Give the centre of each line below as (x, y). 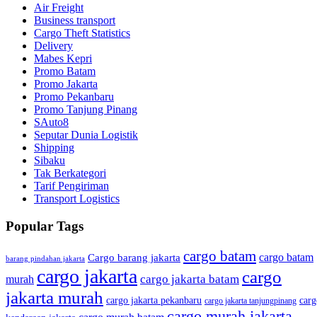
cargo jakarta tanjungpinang (250, 300)
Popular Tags (45, 226)
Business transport (75, 21)
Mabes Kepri (63, 59)
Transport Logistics (77, 199)
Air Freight (59, 8)
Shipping (54, 148)
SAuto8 (51, 122)
